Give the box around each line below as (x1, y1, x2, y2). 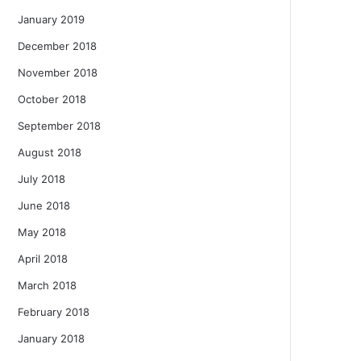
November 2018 (18, 65, 98, 79)
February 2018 (18, 305, 89, 318)
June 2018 (18, 198, 70, 212)
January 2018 (18, 331, 85, 345)
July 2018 (18, 172, 65, 185)
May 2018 (18, 225, 66, 239)
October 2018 (18, 92, 86, 106)
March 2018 (18, 278, 77, 292)
